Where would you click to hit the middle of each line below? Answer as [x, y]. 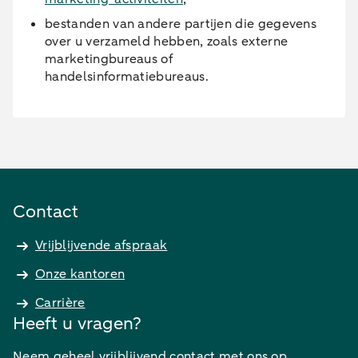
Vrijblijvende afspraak [101, 245]
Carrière [60, 303]
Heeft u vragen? [77, 324]
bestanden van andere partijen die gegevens [181, 24]
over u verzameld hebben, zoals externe [167, 42]
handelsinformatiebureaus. [127, 77]
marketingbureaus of [109, 59]
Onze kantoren [80, 274]
